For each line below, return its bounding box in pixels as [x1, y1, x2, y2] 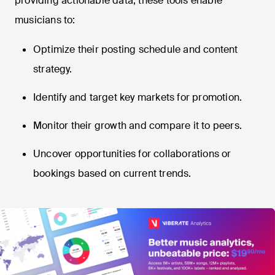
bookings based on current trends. [33, 167, 192, 180]
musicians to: [15, 14, 76, 27]
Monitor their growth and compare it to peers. [33, 119, 242, 133]
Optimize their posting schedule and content [33, 43, 238, 56]
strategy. [33, 63, 72, 76]
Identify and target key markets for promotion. [33, 91, 242, 104]
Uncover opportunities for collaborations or [33, 147, 231, 161]
